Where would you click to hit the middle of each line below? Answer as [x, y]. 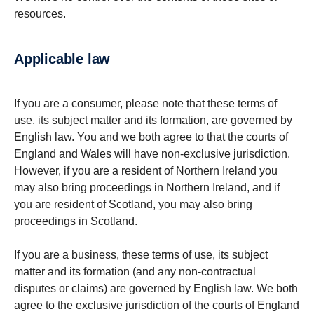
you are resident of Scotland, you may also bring [133, 204]
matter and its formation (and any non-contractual [135, 272]
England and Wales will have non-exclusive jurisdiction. [152, 154]
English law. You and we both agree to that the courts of [151, 137]
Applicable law [67, 59]
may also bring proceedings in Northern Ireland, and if [147, 187]
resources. [40, 14]
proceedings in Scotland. [76, 221]
